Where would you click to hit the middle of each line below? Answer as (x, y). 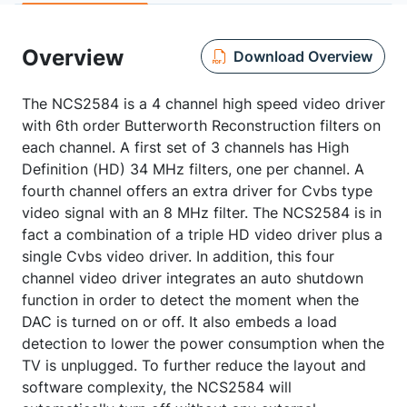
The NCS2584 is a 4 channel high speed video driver (203, 104)
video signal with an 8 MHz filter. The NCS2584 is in (202, 213)
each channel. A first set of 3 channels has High (185, 147)
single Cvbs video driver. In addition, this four (178, 256)
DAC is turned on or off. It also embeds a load (179, 322)
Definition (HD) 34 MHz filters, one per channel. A (193, 169)
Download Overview (303, 56)
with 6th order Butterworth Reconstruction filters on (201, 125)
